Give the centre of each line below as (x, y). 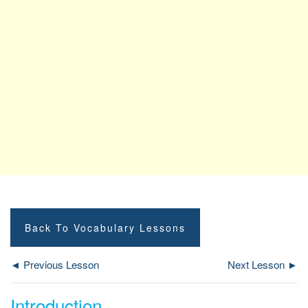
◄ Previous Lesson (55, 264)
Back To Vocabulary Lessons (105, 227)
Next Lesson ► (263, 264)
